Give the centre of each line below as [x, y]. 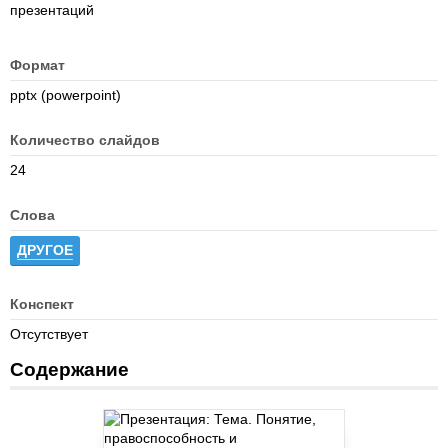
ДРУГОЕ [45, 250]
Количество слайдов [85, 140]
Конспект [42, 304]
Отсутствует [49, 334]
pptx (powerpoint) [65, 95]
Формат [37, 65]
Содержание [69, 369]
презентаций [52, 10]
